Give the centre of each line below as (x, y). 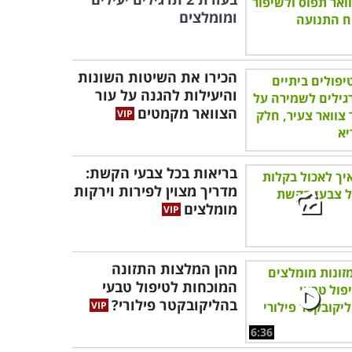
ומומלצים (208, 17)
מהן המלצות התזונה (174, 269)
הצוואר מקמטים (187, 113)
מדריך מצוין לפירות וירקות (156, 191)
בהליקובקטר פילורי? (174, 305)
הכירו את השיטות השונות (158, 77)
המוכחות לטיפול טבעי (170, 287)
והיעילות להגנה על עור (166, 95)
